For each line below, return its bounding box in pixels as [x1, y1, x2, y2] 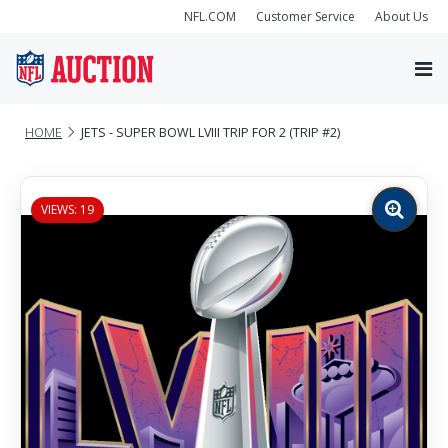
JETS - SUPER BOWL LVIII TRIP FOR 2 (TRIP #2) [81, 123, 340, 141]
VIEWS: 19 [41, 200, 94, 218]
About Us [375, 7, 428, 25]
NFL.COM [184, 7, 236, 25]
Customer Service [256, 7, 355, 25]
